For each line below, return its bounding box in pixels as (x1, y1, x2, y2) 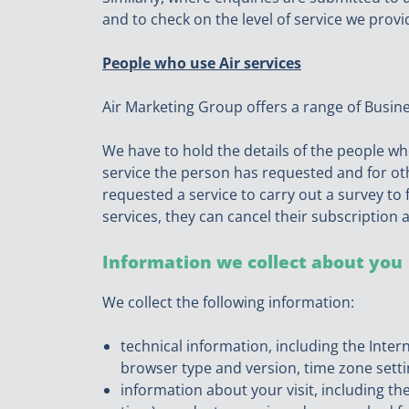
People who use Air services (102, 52, 301, 73)
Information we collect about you (102, 249, 403, 273)
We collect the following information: (102, 292, 354, 313)
